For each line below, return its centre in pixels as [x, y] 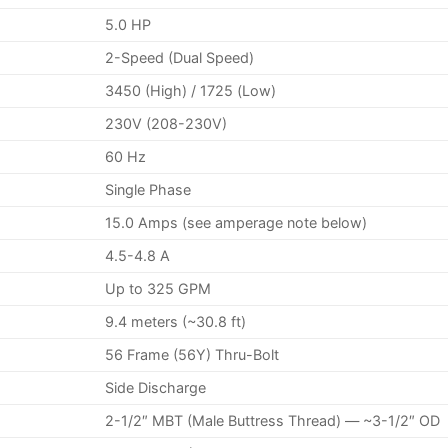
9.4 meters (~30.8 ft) [176, 321]
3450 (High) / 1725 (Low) [191, 90]
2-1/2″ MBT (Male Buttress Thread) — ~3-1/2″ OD [273, 420]
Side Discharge [156, 387]
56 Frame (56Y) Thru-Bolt [192, 354]
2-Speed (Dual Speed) [180, 57]
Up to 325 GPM [158, 288]
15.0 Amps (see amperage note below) [236, 222]
